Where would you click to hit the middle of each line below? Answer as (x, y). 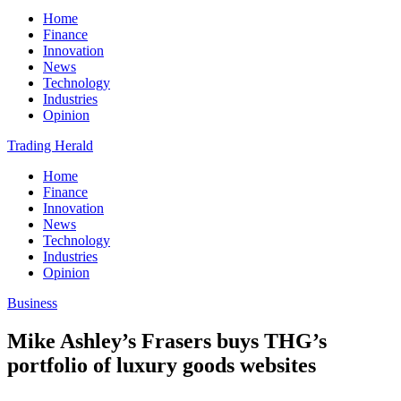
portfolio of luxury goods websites (162, 365)
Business (32, 303)
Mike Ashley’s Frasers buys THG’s (167, 341)
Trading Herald (50, 145)
